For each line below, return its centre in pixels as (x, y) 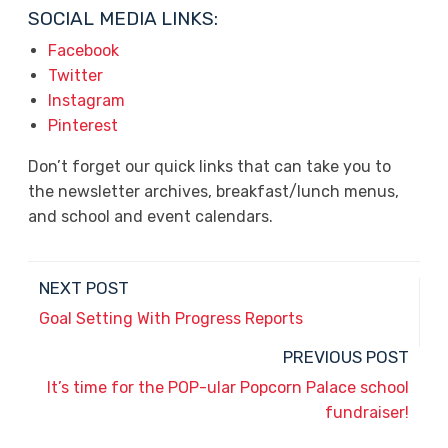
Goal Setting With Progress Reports (171, 318)
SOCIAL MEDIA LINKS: (122, 18)
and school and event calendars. (150, 216)
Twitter (75, 75)
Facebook (83, 50)
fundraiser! (366, 412)
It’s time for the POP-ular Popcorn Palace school (227, 387)
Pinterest (82, 125)
